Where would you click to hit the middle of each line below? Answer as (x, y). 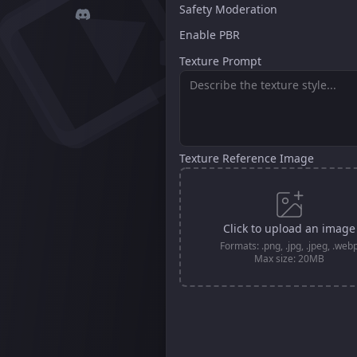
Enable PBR (210, 35)
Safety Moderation (228, 9)
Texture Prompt (220, 61)
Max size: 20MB (289, 259)
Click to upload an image (289, 228)
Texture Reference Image (247, 158)
